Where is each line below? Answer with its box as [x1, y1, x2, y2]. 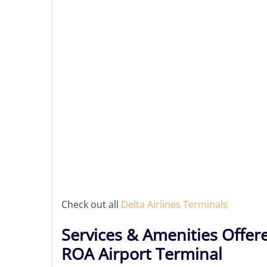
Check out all [61, 198, 121, 211]
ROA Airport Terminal [61, 243, 222, 265]
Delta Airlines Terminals [121, 198, 228, 211]
